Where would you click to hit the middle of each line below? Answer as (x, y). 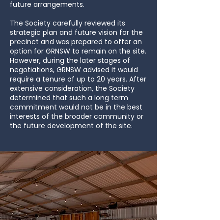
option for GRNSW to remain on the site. (78, 51)
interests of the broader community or (77, 116)
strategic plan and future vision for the (76, 32)
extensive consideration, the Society (72, 88)
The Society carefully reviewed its (68, 23)
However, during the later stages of (70, 60)
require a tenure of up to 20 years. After (78, 79)
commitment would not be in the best (76, 107)
